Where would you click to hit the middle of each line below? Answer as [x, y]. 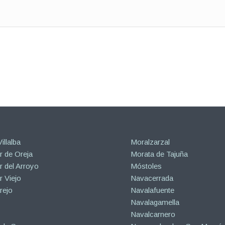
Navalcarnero [153, 214]
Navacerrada [152, 178]
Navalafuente [153, 190]
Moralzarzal [150, 142]
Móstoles [146, 166]
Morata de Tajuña [159, 154]
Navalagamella [155, 202]
